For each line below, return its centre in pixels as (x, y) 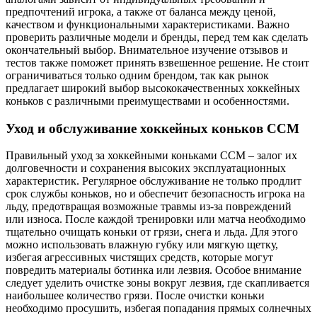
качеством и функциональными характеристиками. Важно (148, 24)
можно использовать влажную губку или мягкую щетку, (142, 245)
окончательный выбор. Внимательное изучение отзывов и (147, 50)
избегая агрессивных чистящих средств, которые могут (139, 258)
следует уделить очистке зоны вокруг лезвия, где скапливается (157, 283)
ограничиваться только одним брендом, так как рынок (137, 75)
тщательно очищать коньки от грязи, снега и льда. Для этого (152, 232)
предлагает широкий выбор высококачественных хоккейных (153, 88)
